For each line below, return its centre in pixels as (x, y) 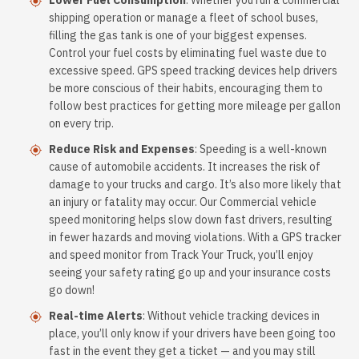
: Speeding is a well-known (261, 149)
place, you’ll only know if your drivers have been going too (192, 333)
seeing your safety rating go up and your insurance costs (190, 272)
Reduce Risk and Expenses (122, 149)
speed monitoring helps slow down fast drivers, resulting (191, 220)
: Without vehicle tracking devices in (231, 316)
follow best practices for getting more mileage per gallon (195, 106)
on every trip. (81, 123)
